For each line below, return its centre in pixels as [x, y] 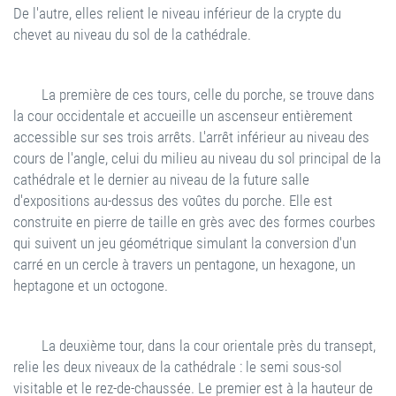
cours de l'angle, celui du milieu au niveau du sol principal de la [197, 158]
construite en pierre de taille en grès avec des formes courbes [194, 222]
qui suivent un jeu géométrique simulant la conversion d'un [185, 243]
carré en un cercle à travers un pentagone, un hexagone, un [184, 264]
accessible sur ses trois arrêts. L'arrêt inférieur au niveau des [191, 137]
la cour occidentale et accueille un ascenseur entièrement [183, 116]
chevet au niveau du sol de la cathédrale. [132, 34]
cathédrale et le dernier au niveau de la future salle [161, 179]
